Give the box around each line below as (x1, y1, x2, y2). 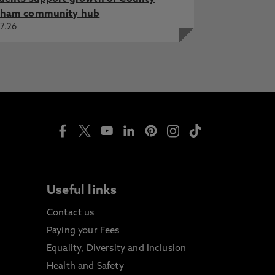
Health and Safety (47, 262, 124, 271)
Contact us (47, 209, 95, 218)
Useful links (47, 185, 117, 197)
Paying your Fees (47, 227, 120, 236)
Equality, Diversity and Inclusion (47, 244, 187, 254)
